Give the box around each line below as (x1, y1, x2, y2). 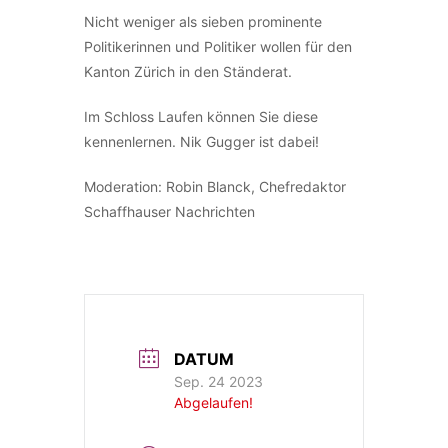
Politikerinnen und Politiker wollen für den (84, 38, 352, 56)
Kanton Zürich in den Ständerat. (84, 63, 292, 81)
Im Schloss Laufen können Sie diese (84, 108, 318, 126)
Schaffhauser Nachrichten (84, 203, 255, 221)
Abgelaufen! (174, 394, 253, 412)
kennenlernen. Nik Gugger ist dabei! (84, 133, 319, 151)
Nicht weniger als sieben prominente (84, 13, 322, 31)
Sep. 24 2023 (174, 373, 263, 391)
